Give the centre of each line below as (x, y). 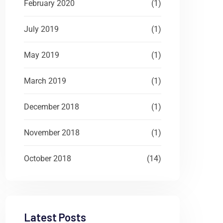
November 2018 (52, 133)
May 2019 (42, 55)
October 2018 (48, 159)
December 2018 (52, 107)
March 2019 (45, 81)
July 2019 (41, 29)
